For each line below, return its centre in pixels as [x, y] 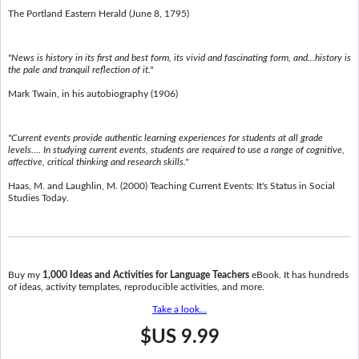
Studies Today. [38, 198]
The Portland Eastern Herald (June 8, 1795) [98, 14]
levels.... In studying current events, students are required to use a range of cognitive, [176, 149]
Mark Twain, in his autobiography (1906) [93, 93]
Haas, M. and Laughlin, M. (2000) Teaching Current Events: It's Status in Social [171, 186]
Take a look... [179, 309]
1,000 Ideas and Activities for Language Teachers [145, 275]
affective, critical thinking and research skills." [98, 161]
